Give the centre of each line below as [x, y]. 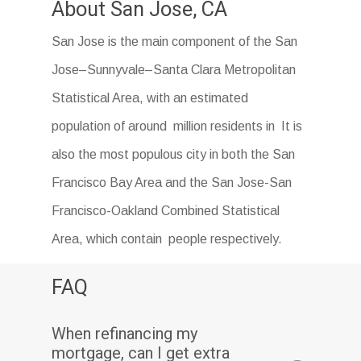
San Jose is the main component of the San [175, 41]
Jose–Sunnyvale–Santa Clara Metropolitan [174, 69]
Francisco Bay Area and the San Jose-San [172, 182]
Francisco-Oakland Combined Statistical [166, 210]
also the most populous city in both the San [174, 154]
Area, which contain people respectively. [167, 239]
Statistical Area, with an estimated [150, 98]
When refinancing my [125, 333]
